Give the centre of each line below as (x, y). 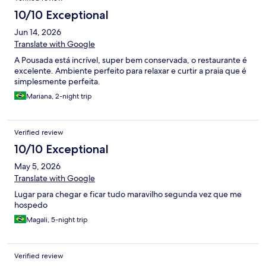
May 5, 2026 (37, 167)
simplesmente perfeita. (57, 82)
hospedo (31, 205)
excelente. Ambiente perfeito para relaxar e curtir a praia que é (130, 71)
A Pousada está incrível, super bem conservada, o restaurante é (131, 60)
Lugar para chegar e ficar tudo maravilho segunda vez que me (128, 194)
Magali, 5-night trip (57, 220)
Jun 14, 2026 (38, 32)
